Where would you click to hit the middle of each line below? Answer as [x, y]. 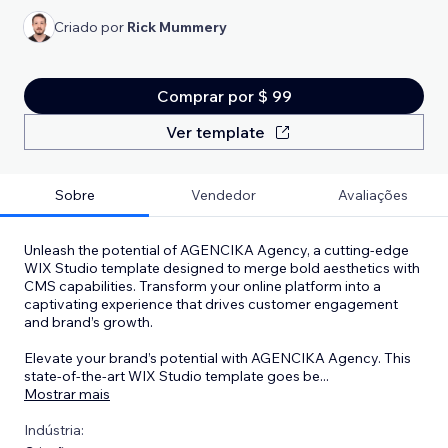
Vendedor [224, 194]
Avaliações [373, 194]
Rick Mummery [177, 26]
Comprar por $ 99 [224, 95]
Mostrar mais [67, 393]
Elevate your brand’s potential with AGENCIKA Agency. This [217, 357]
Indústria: [54, 429]
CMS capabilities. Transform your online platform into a [202, 285]
